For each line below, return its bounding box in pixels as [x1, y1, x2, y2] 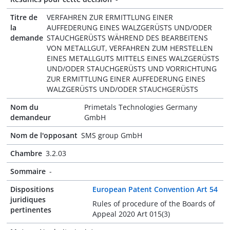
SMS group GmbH [81, 130, 142, 140]
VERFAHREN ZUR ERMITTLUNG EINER [47, 12, 173, 22]
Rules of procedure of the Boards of [92, 199, 215, 208]
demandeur [10, 112, 51, 122]
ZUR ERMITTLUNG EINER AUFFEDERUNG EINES [47, 74, 205, 84]
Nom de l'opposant [10, 130, 78, 140]
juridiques [10, 195, 46, 204]
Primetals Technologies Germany [84, 102, 197, 112]
